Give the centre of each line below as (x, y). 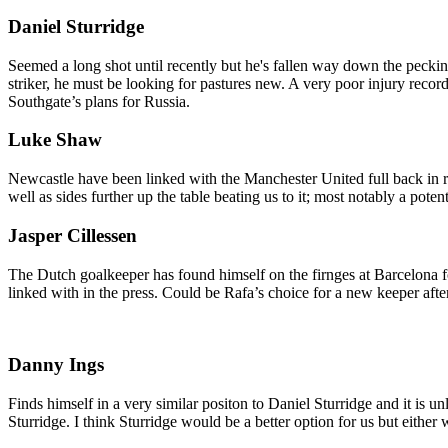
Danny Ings (56, 365)
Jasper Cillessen (72, 235)
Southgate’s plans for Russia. (99, 101)
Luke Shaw (55, 140)
